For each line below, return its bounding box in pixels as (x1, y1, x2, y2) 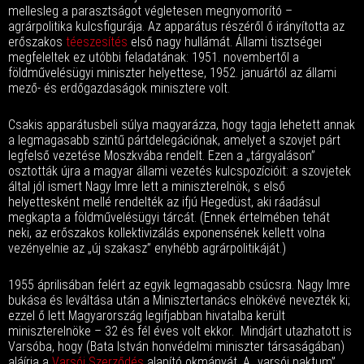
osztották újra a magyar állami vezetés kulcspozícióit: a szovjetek (8, 163, 351, 179)
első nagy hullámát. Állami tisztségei (128, 34, 322, 50)
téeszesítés (66, 34, 128, 50)
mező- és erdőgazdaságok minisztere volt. (8, 80, 230, 96)
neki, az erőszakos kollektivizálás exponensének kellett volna (8, 225, 325, 240)
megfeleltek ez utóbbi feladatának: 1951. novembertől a (8, 50, 299, 65)
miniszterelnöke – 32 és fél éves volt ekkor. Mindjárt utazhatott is (8, 323, 352, 339)
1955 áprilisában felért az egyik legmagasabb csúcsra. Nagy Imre (8, 277, 350, 292)
